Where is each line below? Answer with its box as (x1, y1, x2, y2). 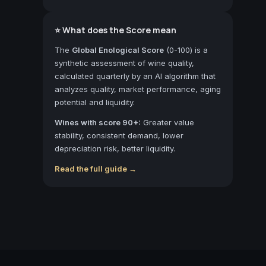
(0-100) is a (164, 45, 208, 55)
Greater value (141, 117, 194, 127)
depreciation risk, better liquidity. (55, 143, 175, 153)
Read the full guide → (55, 163, 137, 173)
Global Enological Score (72, 45, 164, 55)
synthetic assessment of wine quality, (55, 58, 194, 68)
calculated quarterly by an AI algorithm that (55, 71, 216, 81)
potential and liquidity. (55, 97, 135, 107)
